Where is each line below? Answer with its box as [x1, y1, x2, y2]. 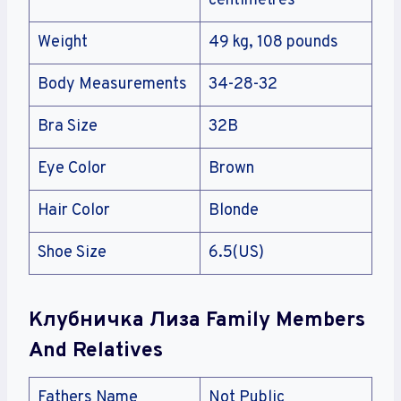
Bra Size [38, 116, 98, 138]
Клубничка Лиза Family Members [29, 307, 365, 334]
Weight [38, 32, 88, 54]
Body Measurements [38, 74, 187, 96]
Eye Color [38, 158, 107, 180]
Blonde [209, 200, 259, 222]
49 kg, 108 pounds [209, 32, 338, 54]
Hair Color [38, 200, 110, 222]
